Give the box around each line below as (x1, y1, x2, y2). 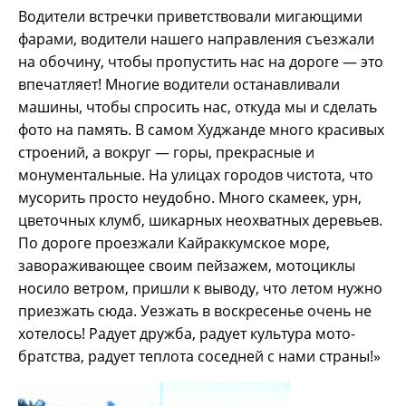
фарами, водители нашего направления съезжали (18, 29, 374, 50)
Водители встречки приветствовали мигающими (18, 6, 362, 27)
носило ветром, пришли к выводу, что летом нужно (18, 278, 382, 299)
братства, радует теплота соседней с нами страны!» (18, 346, 381, 367)
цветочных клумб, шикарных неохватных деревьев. (18, 210, 382, 231)
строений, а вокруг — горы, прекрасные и (18, 142, 314, 163)
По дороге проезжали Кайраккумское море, (18, 233, 330, 254)
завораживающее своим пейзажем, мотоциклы (18, 256, 355, 276)
